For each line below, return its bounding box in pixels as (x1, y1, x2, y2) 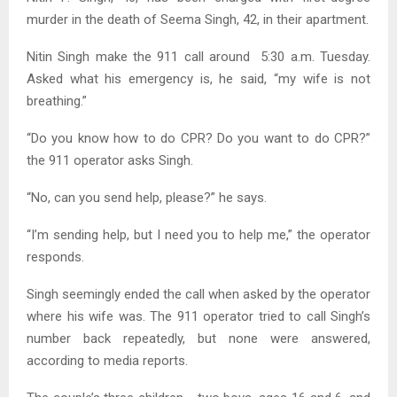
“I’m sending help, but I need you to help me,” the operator (27, 226, 370, 243)
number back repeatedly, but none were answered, (27, 330, 370, 346)
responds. (27, 248, 84, 265)
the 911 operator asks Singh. (27, 152, 193, 168)
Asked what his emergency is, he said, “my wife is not (27, 70, 370, 87)
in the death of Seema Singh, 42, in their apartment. (72, 11, 369, 27)
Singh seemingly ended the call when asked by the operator (27, 285, 370, 302)
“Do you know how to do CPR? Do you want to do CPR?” (27, 129, 370, 146)
